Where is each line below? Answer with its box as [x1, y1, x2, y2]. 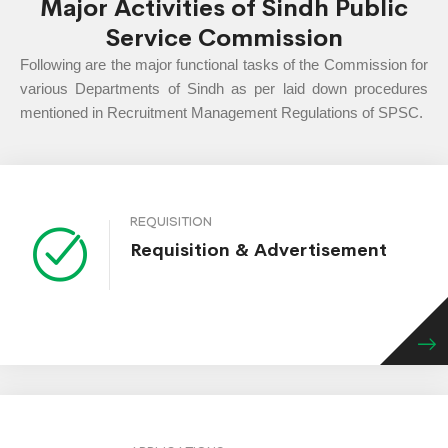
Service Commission [105, 22, 343, 53]
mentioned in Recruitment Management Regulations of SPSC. [20, 103, 423, 121]
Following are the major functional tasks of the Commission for [20, 55, 428, 73]
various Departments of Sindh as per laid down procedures [20, 79, 428, 97]
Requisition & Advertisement [130, 238, 387, 261]
